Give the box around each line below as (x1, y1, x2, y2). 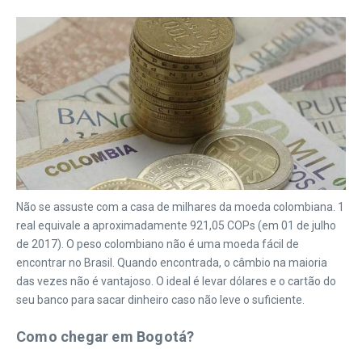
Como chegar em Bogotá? (16, 328, 195, 346)
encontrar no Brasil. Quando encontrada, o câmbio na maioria (16, 256, 327, 270)
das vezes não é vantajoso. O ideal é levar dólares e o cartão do (16, 275, 336, 288)
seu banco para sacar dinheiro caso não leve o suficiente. (16, 293, 305, 307)
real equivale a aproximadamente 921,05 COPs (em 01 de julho (16, 219, 336, 233)
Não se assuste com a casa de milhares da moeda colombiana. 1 (16, 200, 344, 214)
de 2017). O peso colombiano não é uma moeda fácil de (16, 238, 299, 251)
